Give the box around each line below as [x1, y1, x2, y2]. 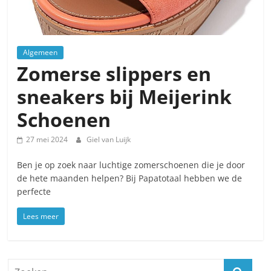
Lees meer [23, 211, 59, 221]
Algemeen [23, 47, 58, 57]
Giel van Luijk [87, 134, 131, 145]
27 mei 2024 [26, 134, 68, 145]
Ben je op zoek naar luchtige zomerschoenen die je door [17, 159, 246, 171]
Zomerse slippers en [17, 60, 212, 87]
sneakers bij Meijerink [17, 83, 232, 109]
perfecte [17, 186, 51, 197]
